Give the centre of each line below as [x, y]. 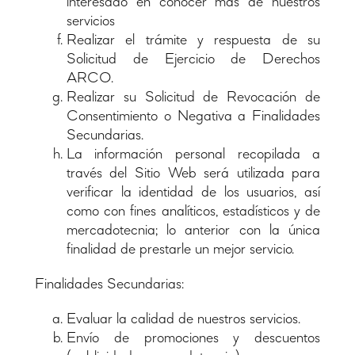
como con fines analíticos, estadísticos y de [193, 211]
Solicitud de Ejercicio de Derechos [193, 59]
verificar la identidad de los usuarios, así [193, 192]
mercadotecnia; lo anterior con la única [193, 230]
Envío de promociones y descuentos [193, 338]
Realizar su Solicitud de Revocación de [193, 97]
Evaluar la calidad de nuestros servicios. [183, 319]
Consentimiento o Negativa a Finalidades [193, 116]
